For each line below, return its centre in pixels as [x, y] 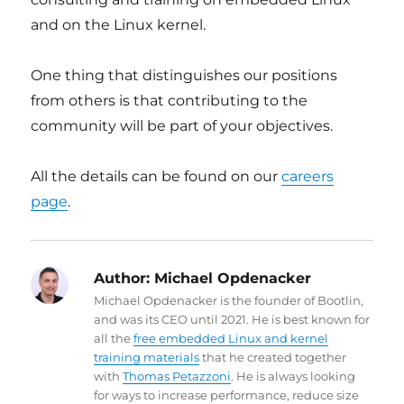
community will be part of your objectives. [182, 126]
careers [308, 176]
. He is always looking [294, 376]
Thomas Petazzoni [177, 376]
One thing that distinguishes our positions [184, 75]
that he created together [273, 357]
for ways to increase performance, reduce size [227, 395]
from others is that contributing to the [170, 101]
